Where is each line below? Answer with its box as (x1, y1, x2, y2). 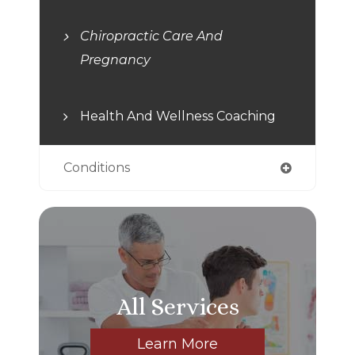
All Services (116, 292, 239, 320)
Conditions (63, 159, 130, 175)
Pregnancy (80, 52, 151, 67)
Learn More (137, 334, 218, 353)
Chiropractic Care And (80, 28, 223, 44)
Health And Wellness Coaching (80, 108, 276, 124)
